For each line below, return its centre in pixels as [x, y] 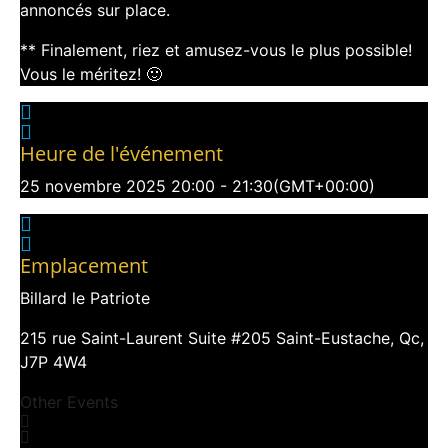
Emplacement [84, 266]
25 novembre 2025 [93, 186]
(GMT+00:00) [324, 186]
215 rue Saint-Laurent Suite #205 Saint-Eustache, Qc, [222, 338]
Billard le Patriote [85, 298]
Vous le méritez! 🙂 [93, 74]
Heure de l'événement [121, 154]
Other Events [69, 402]
